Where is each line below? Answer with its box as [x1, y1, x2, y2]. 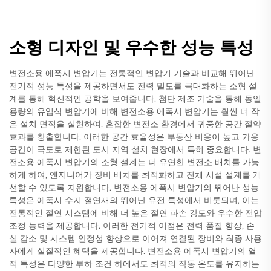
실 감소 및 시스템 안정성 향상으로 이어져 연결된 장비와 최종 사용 [9, 233, 262, 244]
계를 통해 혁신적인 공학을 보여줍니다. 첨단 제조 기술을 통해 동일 [9, 93, 261, 104]
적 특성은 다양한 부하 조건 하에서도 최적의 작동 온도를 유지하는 [9, 258, 260, 269]
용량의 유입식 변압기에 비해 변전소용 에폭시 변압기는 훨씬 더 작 [9, 106, 260, 117]
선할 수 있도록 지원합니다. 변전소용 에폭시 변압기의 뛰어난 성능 [9, 182, 259, 193]
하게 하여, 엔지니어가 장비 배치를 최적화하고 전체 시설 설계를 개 [9, 169, 261, 180]
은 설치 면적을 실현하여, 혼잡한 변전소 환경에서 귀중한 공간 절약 [9, 119, 261, 129]
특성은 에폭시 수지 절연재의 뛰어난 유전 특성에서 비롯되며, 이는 [9, 195, 259, 206]
